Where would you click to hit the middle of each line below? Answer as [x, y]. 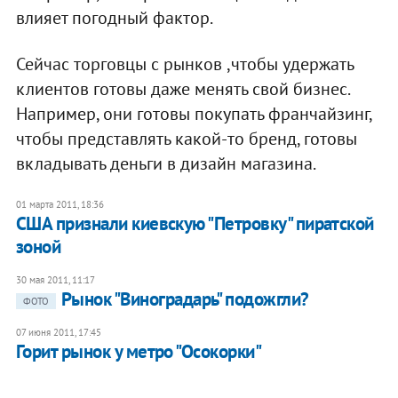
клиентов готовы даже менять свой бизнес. [182, 89]
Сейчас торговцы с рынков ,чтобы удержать [184, 64]
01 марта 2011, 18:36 [60, 205]
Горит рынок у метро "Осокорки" [139, 352]
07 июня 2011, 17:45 [58, 333]
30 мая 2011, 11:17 [55, 280]
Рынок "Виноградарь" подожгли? [185, 299]
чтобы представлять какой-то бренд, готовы [186, 139]
